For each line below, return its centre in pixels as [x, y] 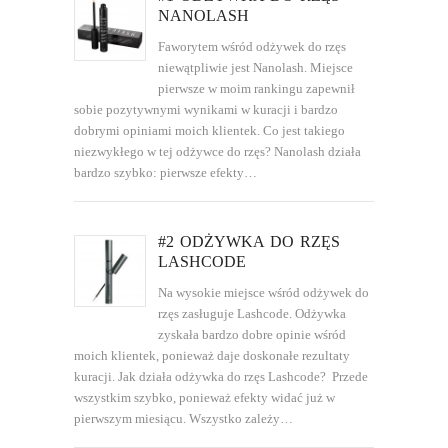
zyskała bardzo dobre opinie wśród [252, 334]
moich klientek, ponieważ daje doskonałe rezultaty [212, 355]
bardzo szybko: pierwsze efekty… [165, 172]
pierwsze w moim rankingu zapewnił [257, 88]
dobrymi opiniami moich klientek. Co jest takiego [209, 130]
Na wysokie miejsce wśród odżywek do [264, 292]
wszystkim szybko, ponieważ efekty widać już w [204, 397]
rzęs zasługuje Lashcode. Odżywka [252, 313]
